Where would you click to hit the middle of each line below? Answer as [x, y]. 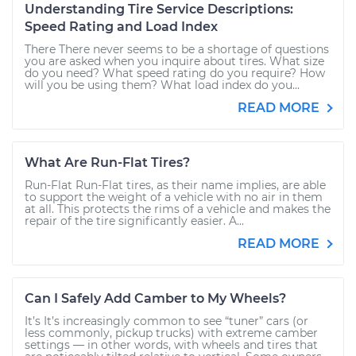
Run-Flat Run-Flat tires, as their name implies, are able [175, 185]
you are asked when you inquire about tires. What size [174, 61]
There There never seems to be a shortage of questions [177, 49]
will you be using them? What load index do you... [162, 85]
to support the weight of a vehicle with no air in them [174, 197]
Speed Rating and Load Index [121, 27]
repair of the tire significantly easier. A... [134, 221]
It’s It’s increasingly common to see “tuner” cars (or [166, 321]
